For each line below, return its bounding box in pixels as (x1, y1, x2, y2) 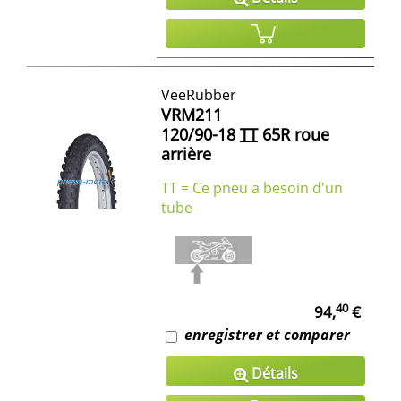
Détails (247, 363, 298, 384)
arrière (161, 143, 211, 166)
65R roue (258, 124, 329, 146)
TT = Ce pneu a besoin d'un (161, 178, 343, 199)
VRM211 (161, 104, 222, 126)
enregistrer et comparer (184, 325, 350, 346)
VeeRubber (161, 85, 236, 106)
